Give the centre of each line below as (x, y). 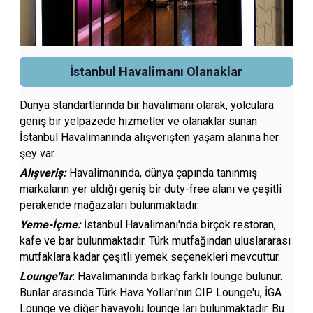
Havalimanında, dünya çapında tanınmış (162, 173)
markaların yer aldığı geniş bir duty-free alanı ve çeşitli (151, 189)
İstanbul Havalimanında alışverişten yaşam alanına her (150, 137)
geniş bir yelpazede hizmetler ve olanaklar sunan (139, 121)
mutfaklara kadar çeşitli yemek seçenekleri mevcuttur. (150, 257)
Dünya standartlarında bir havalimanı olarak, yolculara (147, 105)
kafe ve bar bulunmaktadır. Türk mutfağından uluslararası (155, 241)
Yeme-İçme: (52, 225)
